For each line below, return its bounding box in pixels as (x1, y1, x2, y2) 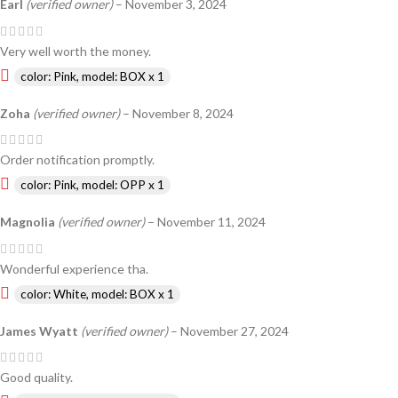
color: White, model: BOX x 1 (20, 286, 174, 301)
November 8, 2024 (132, 105, 234, 121)
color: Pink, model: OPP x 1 (20, 178, 164, 193)
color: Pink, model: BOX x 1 (20, 68, 164, 84)
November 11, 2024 (157, 214, 266, 230)
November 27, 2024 (180, 322, 289, 338)
